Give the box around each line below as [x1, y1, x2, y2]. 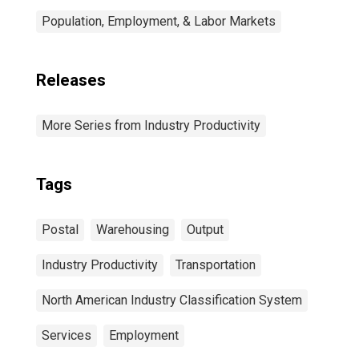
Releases [36, 71, 106, 90]
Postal [42, 222, 79, 237]
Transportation [175, 257, 256, 272]
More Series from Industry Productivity [42, 118, 260, 133]
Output [187, 222, 224, 237]
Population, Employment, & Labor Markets [42, 14, 276, 29]
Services [42, 328, 91, 343]
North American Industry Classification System [42, 292, 302, 308]
